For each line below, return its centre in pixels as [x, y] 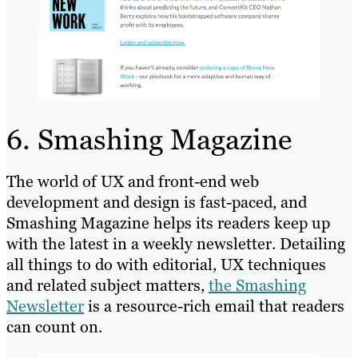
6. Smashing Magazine [149, 140]
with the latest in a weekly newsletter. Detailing [176, 244]
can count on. [54, 327]
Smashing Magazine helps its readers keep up [168, 223]
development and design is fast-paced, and [157, 203]
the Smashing [257, 286]
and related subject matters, [107, 286]
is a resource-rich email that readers [214, 306]
